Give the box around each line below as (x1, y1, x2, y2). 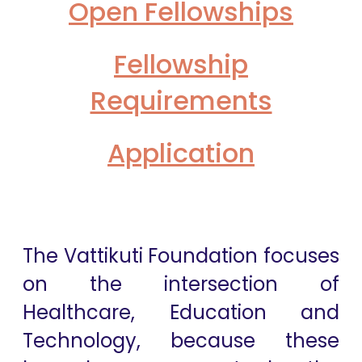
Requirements (90, 82, 272, 119)
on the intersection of (23, 271, 339, 297)
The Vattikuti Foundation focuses (23, 242, 339, 269)
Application (107, 135, 255, 171)
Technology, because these (23, 327, 339, 354)
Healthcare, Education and (23, 299, 339, 326)
